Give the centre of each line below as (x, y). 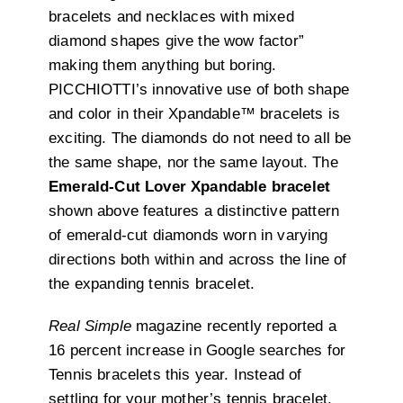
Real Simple (90, 327)
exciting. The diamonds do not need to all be (200, 139)
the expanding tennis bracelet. (152, 284)
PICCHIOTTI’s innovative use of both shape (199, 90)
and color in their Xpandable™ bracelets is (195, 114)
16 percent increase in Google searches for (197, 351)
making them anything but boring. (163, 66)
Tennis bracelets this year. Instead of (175, 375)
